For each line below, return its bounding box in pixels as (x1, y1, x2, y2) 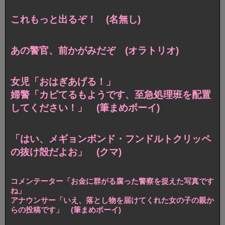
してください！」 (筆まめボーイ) (11, 102, 160, 114)
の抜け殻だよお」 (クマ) (11, 147, 122, 158)
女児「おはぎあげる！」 (11, 76, 116, 87)
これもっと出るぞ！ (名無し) (11, 14, 141, 25)
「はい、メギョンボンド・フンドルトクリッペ (11, 134, 211, 145)
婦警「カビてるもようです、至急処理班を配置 (11, 89, 211, 100)
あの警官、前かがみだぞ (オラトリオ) (11, 45, 179, 56)
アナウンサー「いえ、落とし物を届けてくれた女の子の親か (11, 196, 214, 205)
